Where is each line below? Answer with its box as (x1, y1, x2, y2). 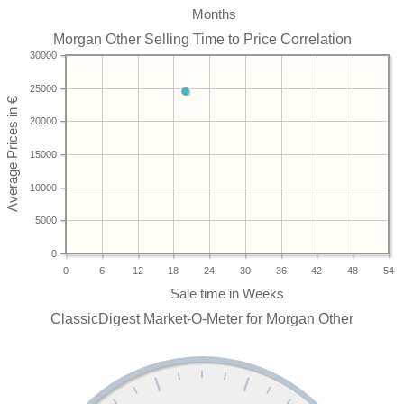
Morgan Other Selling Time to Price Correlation (52, 32, 352, 47)
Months (191, 7, 236, 22)
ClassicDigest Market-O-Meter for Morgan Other (50, 311, 353, 326)
